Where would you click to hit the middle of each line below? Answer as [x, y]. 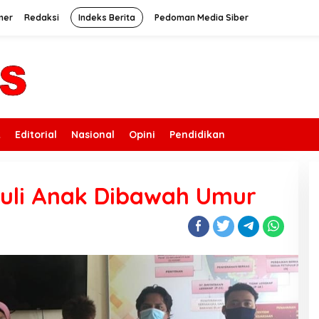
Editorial [36, 135]
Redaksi [42, 17]
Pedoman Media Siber [202, 17]
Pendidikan [197, 135]
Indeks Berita [107, 17]
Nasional [93, 135]
